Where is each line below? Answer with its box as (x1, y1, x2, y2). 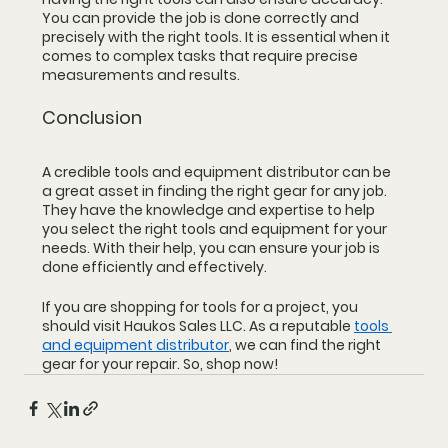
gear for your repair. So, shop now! (42, 354, 278, 374)
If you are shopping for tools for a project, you (42, 297, 361, 317)
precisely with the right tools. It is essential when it (42, 27, 393, 47)
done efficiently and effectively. (42, 257, 267, 277)
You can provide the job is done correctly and (42, 8, 362, 28)
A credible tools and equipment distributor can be (42, 162, 394, 182)
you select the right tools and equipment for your (42, 219, 390, 239)
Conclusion (42, 105, 142, 130)
